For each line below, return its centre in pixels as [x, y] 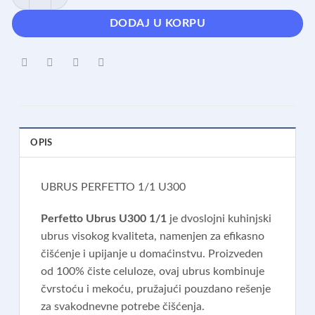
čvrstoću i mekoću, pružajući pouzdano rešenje [156, 289]
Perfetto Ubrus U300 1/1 [104, 219]
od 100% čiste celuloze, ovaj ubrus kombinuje [153, 272]
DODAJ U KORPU [157, 23]
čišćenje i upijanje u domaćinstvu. [123, 254]
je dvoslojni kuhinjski [219, 219]
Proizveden [236, 254]
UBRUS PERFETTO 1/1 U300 [114, 187]
